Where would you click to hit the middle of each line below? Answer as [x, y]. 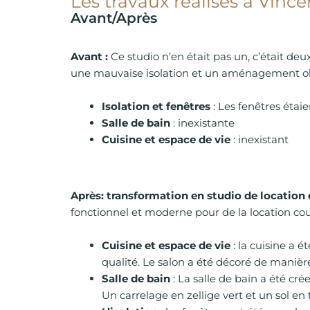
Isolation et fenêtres [156, 106]
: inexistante [204, 122]
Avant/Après [114, 18]
